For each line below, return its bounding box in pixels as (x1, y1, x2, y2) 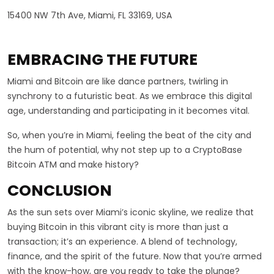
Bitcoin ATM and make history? (7, 158, 139, 171)
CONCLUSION (7, 179, 112, 201)
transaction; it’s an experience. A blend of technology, (7, 235, 237, 248)
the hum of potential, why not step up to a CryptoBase (7, 143, 242, 156)
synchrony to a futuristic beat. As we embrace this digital (7, 89, 252, 102)
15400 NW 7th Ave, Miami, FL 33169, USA (7, 9, 172, 21)
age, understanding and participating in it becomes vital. (7, 104, 252, 117)
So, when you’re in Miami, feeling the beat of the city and (7, 128, 251, 141)
